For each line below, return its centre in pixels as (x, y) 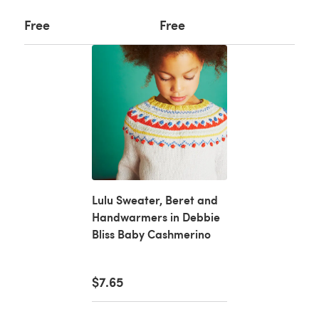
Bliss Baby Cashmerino (151, 234)
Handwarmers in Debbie (156, 216)
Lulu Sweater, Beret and (155, 199)
